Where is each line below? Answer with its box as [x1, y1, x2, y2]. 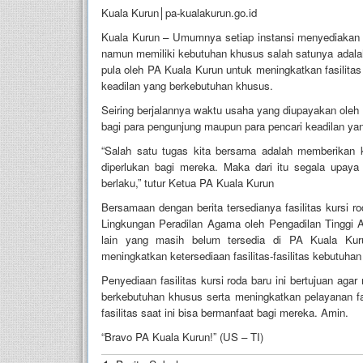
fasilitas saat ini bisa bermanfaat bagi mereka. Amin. [101, 304, 348, 320]
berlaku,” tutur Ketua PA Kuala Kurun [101, 174, 274, 190]
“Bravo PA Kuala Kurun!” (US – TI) [101, 328, 263, 344]
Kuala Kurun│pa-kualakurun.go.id [101, 4, 257, 20]
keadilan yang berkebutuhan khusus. [101, 77, 273, 93]
